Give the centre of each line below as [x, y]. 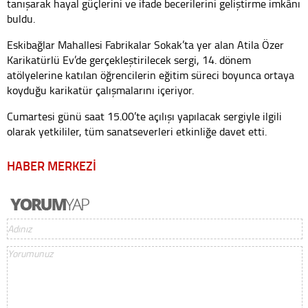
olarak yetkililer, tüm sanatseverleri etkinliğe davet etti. [137, 132]
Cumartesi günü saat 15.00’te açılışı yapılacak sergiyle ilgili [144, 117]
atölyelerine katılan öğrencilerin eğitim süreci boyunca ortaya [151, 75]
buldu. [21, 19]
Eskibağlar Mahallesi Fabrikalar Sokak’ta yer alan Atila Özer [145, 45]
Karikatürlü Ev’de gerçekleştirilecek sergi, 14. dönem [129, 60]
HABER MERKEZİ [52, 166]
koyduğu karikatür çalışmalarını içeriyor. [100, 90]
